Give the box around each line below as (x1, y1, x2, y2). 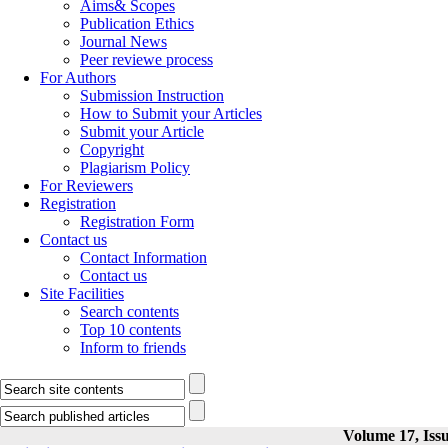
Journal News (80, 33, 167, 50)
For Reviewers (40, 177, 133, 194)
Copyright (80, 141, 144, 158)
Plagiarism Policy (80, 159, 190, 176)
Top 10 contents (80, 321, 181, 338)
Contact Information (80, 249, 207, 266)
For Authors (40, 69, 116, 86)
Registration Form (80, 213, 194, 230)
